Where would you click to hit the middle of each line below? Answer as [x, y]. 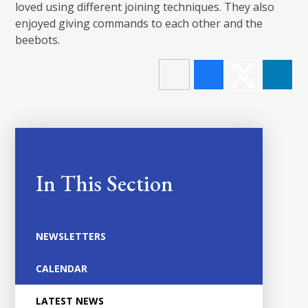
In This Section [105, 184]
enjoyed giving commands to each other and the [139, 24]
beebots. [38, 40]
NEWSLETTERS [71, 236]
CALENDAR [62, 269]
